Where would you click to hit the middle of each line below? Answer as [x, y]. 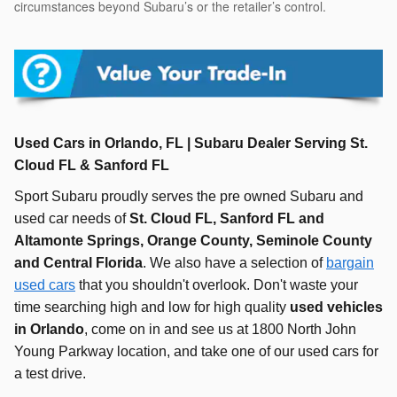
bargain [350, 263]
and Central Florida [78, 263]
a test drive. [50, 374]
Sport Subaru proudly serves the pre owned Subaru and [189, 197]
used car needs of [70, 219]
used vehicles [336, 307]
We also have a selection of [238, 263]
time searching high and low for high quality [152, 307]
